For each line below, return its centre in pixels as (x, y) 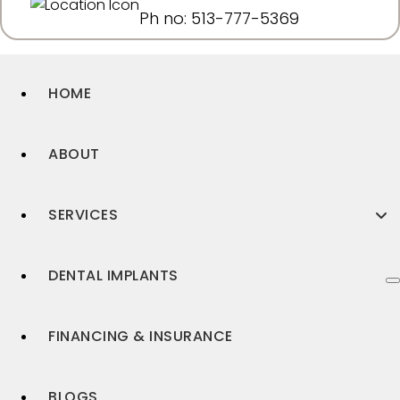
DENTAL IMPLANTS (113, 275)
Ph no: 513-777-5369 (219, 18)
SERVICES (83, 215)
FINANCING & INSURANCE (141, 336)
